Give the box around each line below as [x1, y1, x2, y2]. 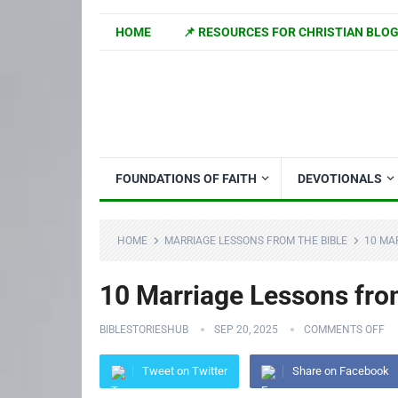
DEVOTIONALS [298, 171, 382, 186]
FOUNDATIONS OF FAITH [115, 171, 257, 186]
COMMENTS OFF [304, 323, 385, 336]
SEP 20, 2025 [214, 323, 278, 336]
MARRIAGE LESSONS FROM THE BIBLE [164, 235, 347, 247]
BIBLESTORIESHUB [99, 323, 188, 336]
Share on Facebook [292, 364, 389, 378]
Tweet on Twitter [142, 364, 227, 378]
